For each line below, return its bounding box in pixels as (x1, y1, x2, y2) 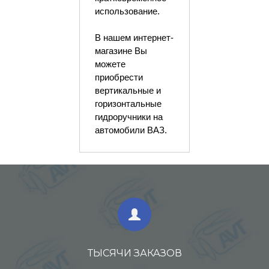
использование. (94, 7, 160, 16)
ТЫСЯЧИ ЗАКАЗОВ (87, 247, 182, 259)
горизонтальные (94, 99, 162, 109)
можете (94, 59, 125, 69)
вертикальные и (94, 86, 161, 95)
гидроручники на (94, 112, 163, 122)
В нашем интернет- (94, 33, 174, 43)
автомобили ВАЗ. (94, 125, 167, 135)
